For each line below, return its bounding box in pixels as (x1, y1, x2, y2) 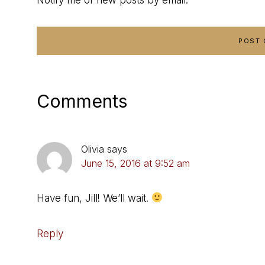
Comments (37, 90, 127, 112)
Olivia (81, 143, 104, 155)
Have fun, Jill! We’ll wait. (37, 192, 151, 204)
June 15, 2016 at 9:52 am (81, 157, 190, 169)
